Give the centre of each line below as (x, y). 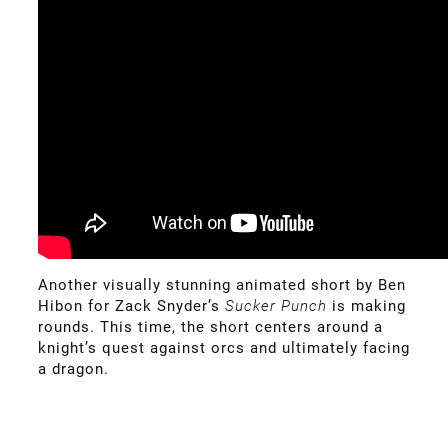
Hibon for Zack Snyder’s (131, 305)
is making (369, 305)
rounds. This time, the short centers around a (210, 326)
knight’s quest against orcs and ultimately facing (224, 347)
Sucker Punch (278, 305)
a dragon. (73, 368)
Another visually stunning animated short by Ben (222, 284)
